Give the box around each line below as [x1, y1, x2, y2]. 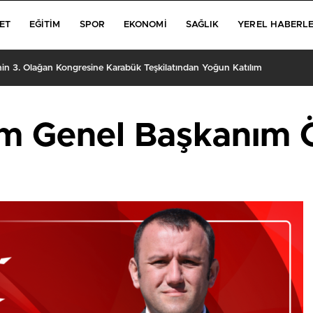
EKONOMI [123, 20, 167, 29]
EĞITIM [29, 20, 61, 29]
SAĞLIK [185, 20, 219, 29]
